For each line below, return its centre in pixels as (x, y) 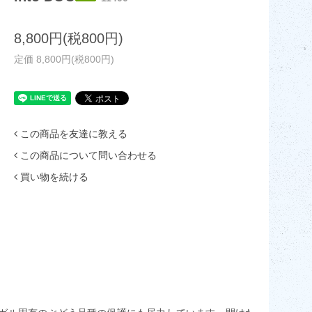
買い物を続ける (54, 177)
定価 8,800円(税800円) (64, 59)
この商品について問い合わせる (88, 155)
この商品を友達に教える (74, 134)
